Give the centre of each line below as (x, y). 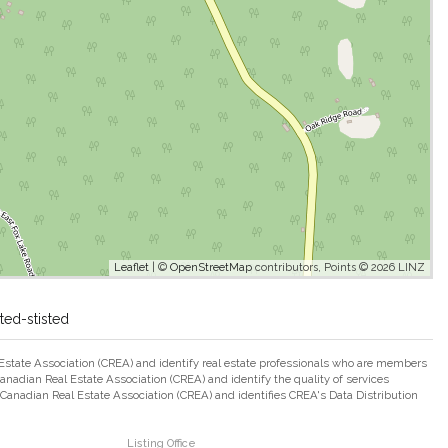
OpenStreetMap (211, 267)
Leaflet (131, 267)
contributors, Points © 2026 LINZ (338, 267)
